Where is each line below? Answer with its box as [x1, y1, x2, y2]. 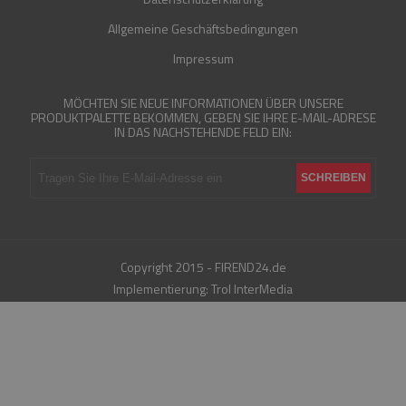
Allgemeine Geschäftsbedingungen [108, 18, 298, 38]
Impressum [172, 48, 234, 68]
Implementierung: [113, 278, 211, 298]
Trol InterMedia [211, 278, 293, 298]
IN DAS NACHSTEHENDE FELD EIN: [114, 121, 292, 141]
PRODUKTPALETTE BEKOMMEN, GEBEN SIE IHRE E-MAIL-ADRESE [30, 107, 376, 127]
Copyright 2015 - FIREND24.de [120, 256, 286, 276]
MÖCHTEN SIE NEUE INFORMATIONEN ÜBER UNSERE [63, 92, 343, 112]
